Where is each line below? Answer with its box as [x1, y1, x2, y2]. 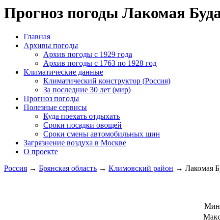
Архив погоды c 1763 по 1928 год [43, 59, 157, 68]
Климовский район [109, 164, 173, 173]
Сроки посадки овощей [43, 121, 122, 130]
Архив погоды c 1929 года [43, 50, 132, 59]
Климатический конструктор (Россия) [43, 77, 170, 85]
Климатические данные [24, 68, 103, 77]
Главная [24, 32, 50, 41]
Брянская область [39, 164, 97, 173]
